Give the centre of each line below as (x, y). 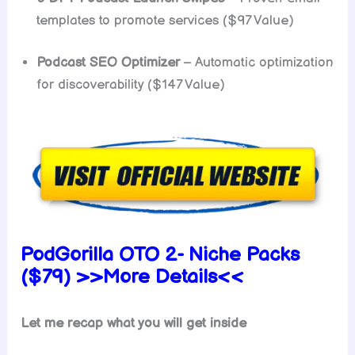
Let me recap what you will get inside (134, 324)
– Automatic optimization (257, 63)
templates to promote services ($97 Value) (166, 20)
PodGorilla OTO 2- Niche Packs (160, 254)
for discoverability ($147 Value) (131, 85)
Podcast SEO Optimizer (109, 63)
